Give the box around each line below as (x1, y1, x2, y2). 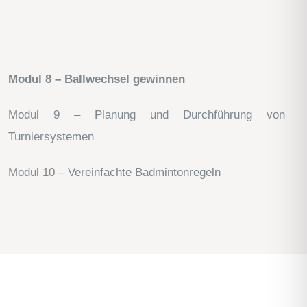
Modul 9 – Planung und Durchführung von (8, 108, 285, 121)
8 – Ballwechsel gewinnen (45, 72, 185, 86)
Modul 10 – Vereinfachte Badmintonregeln (8, 165, 221, 179)
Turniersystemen (8, 130, 94, 143)
